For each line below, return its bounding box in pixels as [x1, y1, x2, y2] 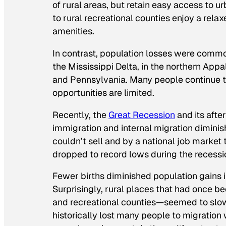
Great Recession [108, 108, 175, 121]
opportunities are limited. [52, 86, 154, 98]
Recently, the [52, 108, 108, 121]
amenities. [52, 25, 94, 37]
